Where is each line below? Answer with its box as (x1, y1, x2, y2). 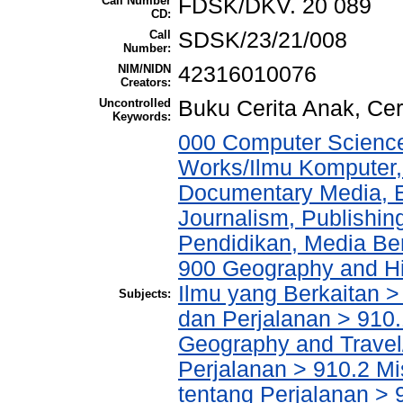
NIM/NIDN (118, 62, 171, 76)
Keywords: (112, 110, 171, 124)
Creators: (121, 76, 171, 90)
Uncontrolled (99, 96, 171, 111)
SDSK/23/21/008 (178, 28, 347, 53)
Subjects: (119, 287, 171, 301)
